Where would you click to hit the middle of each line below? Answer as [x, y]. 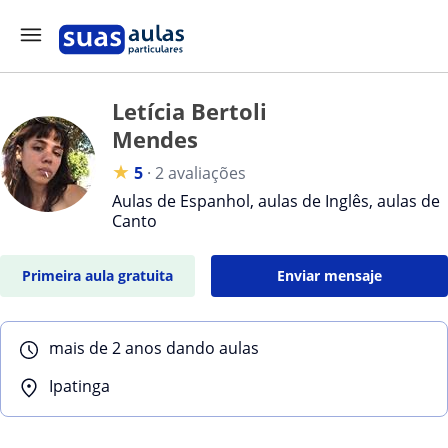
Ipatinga [79, 386]
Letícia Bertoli [189, 111]
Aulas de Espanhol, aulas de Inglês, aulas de [276, 201]
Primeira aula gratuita [97, 275]
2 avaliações [200, 173]
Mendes [155, 139]
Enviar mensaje [329, 275]
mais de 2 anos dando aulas [154, 348]
